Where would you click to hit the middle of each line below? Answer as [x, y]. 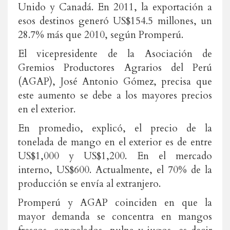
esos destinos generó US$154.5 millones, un [115, 21]
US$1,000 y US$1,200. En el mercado [115, 156]
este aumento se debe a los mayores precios [115, 95]
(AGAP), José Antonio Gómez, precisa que [115, 82]
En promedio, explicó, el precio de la [115, 128]
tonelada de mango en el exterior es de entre [115, 142]
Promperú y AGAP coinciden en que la [115, 203]
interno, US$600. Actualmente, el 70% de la [115, 170]
